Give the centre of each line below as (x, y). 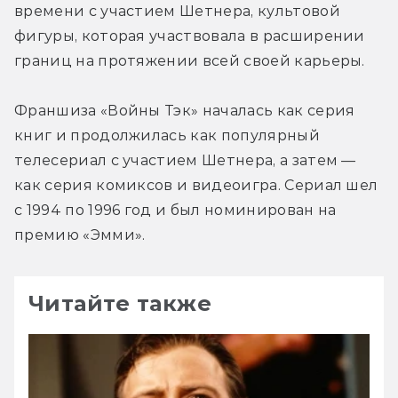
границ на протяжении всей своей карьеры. (190, 60)
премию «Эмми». (80, 235)
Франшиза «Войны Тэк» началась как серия (185, 110)
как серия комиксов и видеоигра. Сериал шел (196, 185)
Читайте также (120, 303)
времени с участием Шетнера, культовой (177, 11)
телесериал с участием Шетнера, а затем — (185, 160)
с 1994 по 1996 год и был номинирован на (175, 210)
